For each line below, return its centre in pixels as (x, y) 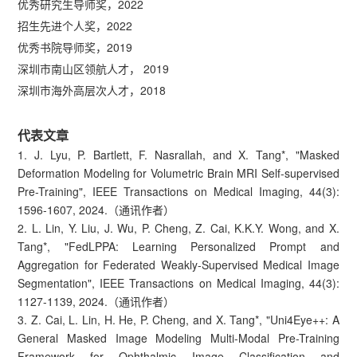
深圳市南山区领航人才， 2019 (94, 68)
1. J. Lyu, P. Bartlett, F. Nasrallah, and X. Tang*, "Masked (178, 154)
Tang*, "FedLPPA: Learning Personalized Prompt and (178, 246)
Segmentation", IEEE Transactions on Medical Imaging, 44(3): (178, 282)
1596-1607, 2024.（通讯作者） (96, 209)
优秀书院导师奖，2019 (75, 47)
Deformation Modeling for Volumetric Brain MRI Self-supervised (178, 173)
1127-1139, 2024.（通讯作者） (96, 301)
